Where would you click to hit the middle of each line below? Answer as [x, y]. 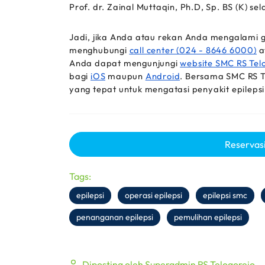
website [198, 63]
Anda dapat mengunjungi [125, 63]
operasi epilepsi [153, 195]
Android [163, 76]
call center [153, 50]
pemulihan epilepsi [208, 217]
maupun [125, 76]
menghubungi [99, 50]
